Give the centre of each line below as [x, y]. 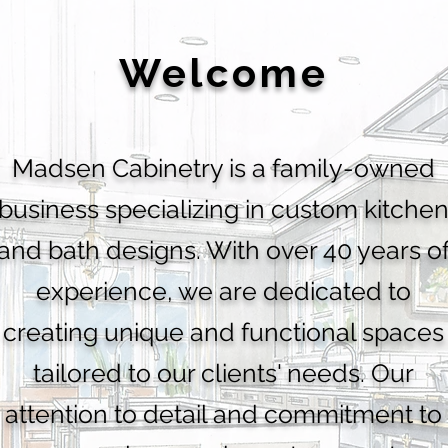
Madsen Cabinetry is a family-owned [223, 168]
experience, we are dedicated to [223, 291]
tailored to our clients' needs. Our [223, 373]
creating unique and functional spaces [223, 332]
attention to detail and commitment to [223, 414]
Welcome [224, 72]
